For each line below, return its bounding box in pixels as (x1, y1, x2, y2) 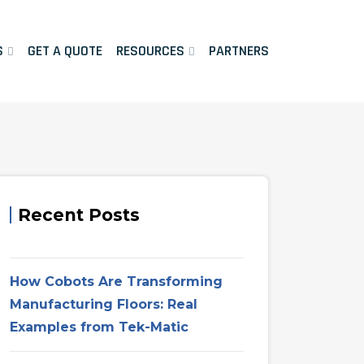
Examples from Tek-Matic (10, 319, 188, 336)
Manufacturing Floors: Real (10, 297, 197, 313)
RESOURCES (116, 41, 184, 60)
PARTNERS (209, 41, 269, 60)
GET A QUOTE (28, 41, 102, 60)
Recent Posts (18, 205, 140, 226)
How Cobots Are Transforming (10, 274, 223, 290)
